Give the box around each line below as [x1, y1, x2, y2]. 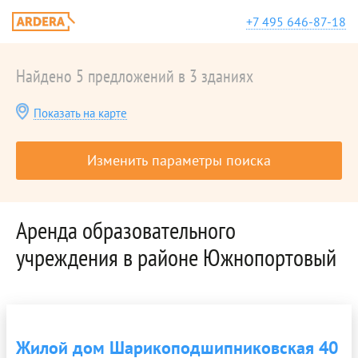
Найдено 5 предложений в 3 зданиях [16, 65, 253, 87]
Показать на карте [34, 105, 127, 121]
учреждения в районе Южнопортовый [16, 241, 336, 272]
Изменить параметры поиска [87, 151, 271, 169]
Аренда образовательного [16, 214, 236, 245]
